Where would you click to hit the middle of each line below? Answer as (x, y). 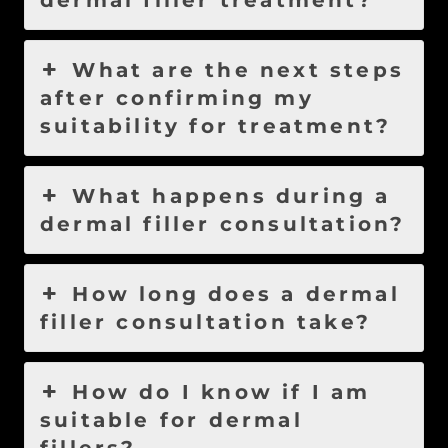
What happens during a (231, 196)
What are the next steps (238, 70)
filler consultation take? (206, 322)
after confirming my (177, 98)
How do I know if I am (221, 392)
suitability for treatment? (216, 126)
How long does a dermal (236, 294)
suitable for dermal (171, 420)
